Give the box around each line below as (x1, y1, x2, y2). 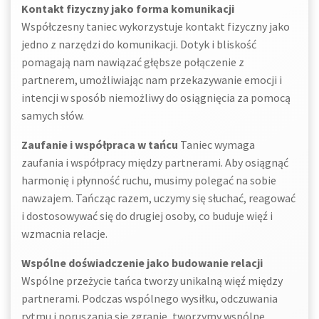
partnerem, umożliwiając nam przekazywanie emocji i (21, 73, 282, 87)
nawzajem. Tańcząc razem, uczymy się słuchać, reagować (21, 191, 296, 205)
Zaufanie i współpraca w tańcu (21, 137, 178, 152)
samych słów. (21, 108, 84, 122)
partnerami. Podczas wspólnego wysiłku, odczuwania (21, 291, 278, 305)
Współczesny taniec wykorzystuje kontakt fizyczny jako (21, 19, 290, 33)
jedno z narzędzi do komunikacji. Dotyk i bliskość (21, 37, 256, 51)
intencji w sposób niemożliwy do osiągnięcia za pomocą (21, 90, 291, 105)
